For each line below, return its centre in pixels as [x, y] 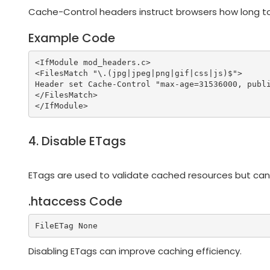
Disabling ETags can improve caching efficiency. [135, 251]
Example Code [72, 38]
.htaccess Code [75, 202]
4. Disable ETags [77, 141]
